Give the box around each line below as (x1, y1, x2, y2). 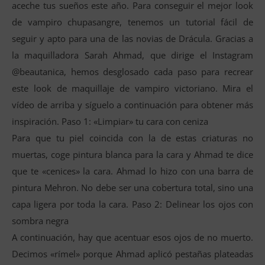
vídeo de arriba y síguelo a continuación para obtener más (12, 98, 253, 111)
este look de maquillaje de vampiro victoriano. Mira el (12, 82, 253, 94)
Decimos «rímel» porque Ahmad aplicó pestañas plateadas (12, 247, 253, 260)
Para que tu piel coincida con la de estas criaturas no (12, 131, 253, 144)
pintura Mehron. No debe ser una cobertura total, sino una (12, 181, 253, 193)
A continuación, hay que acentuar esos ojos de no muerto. (12, 231, 253, 243)
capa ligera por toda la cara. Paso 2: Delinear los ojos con (12, 198, 253, 210)
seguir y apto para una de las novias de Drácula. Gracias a (12, 32, 253, 44)
